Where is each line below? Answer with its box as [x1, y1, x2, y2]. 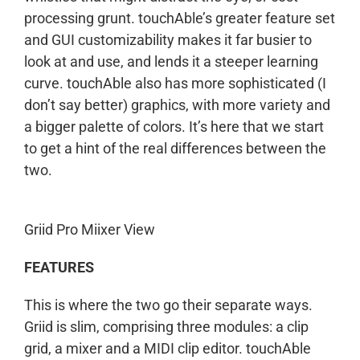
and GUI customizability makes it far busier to [24, 31, 312, 48]
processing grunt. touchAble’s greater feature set [24, 10, 335, 27]
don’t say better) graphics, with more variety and [24, 96, 330, 113]
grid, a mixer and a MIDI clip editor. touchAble [24, 340, 311, 357]
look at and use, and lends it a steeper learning [24, 53, 318, 70]
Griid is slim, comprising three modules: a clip [24, 318, 309, 335]
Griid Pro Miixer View [24, 221, 155, 238]
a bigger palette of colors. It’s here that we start [24, 118, 324, 135]
